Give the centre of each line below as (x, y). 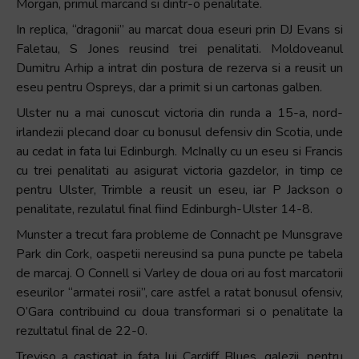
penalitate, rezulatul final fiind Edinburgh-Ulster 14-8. (164, 209)
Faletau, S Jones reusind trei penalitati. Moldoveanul (179, 48)
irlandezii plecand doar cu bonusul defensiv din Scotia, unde (179, 132)
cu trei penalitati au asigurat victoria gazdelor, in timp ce (179, 170)
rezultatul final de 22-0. (82, 331)
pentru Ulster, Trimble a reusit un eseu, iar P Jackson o (179, 190)
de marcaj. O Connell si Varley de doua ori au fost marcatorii (179, 273)
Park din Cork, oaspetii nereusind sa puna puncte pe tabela (179, 254)
